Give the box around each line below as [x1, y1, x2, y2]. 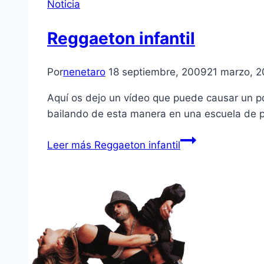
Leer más [47, 139, 91, 151]
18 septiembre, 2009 [108, 66, 207, 78]
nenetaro [63, 66, 105, 78]
